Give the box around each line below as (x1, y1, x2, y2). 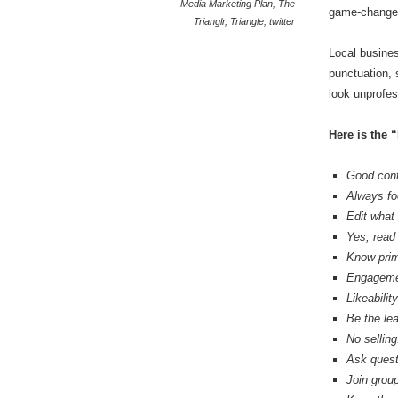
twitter (269, 16, 296, 27)
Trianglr (194, 16, 226, 27)
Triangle (230, 16, 265, 27)
